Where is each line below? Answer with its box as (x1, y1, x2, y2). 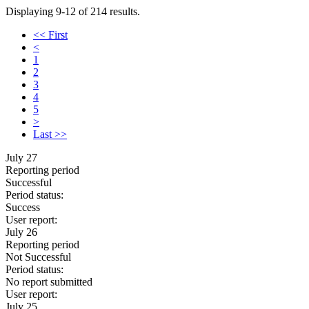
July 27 (6, 152, 37, 163)
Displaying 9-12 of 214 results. (6, 6, 140, 17)
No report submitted (6, 276, 92, 288)
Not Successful (6, 251, 71, 263)
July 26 (6, 226, 37, 238)
